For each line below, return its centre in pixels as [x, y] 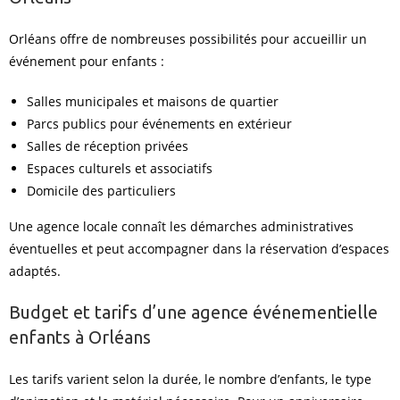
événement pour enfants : [87, 61]
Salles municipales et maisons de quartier [153, 101]
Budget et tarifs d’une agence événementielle [193, 312]
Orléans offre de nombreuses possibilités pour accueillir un [188, 39]
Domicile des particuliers [101, 191]
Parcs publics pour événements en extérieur [159, 124]
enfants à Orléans [80, 337]
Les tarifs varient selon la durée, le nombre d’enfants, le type [190, 379]
